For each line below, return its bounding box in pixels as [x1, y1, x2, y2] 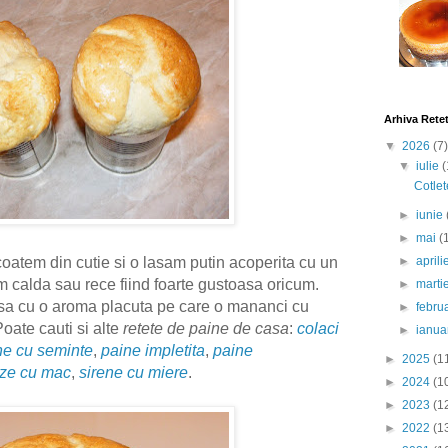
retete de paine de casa [123, 320, 289, 338]
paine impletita [101, 342, 205, 360]
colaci [297, 320, 339, 338]
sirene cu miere [79, 364, 188, 382]
